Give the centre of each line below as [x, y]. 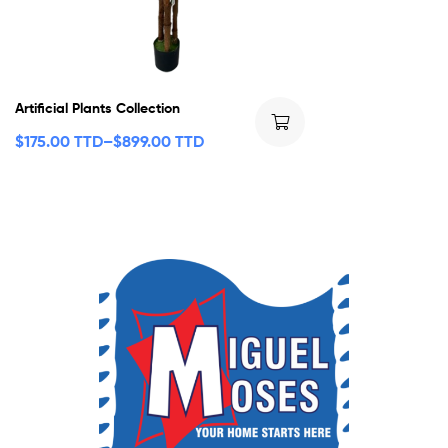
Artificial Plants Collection [97, 107]
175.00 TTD [63, 140]
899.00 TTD [163, 140]
